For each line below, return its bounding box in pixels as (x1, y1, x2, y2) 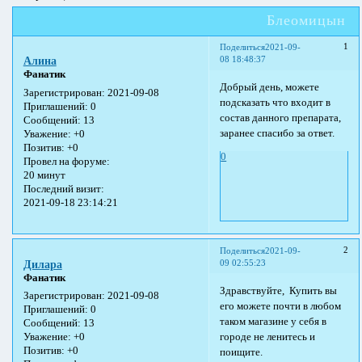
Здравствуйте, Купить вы (220, 284, 338, 297)
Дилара (23, 257, 62, 271)
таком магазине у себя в (220, 315, 327, 327)
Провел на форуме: (23, 155, 110, 167)
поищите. (220, 346, 263, 358)
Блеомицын (266, 11, 346, 28)
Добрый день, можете (220, 82, 320, 94)
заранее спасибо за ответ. (220, 128, 335, 140)
